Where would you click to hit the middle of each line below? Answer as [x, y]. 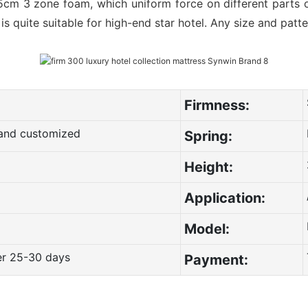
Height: [208, 167]
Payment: [216, 260]
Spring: [208, 136]
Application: [224, 198]
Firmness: [217, 105]
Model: [207, 229]
